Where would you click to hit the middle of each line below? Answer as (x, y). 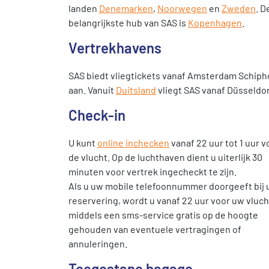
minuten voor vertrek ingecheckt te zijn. (153, 171)
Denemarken (126, 8)
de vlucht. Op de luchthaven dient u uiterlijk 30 (165, 157)
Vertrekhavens (115, 48)
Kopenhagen (215, 23)
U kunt (83, 143)
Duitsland (136, 90)
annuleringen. (98, 243)
